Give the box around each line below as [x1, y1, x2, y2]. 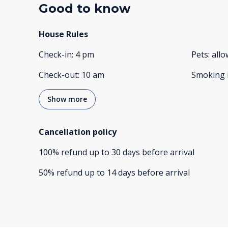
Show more [47, 94, 87, 104]
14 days [107, 167, 135, 179]
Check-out [39, 69, 78, 81]
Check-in [39, 49, 72, 61]
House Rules [39, 28, 88, 40]
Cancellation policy [39, 126, 117, 138]
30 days [111, 147, 140, 158]
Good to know [39, 1, 130, 16]
